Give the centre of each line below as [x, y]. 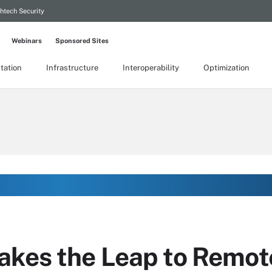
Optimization [226, 68]
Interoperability [151, 68]
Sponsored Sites [82, 41]
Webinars [27, 41]
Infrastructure [72, 68]
